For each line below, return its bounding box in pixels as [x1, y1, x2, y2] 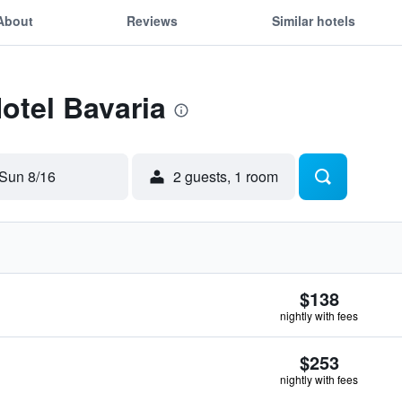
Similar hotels [271, 11, 355, 30]
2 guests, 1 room [173, 166, 278, 187]
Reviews [127, 11, 179, 30]
